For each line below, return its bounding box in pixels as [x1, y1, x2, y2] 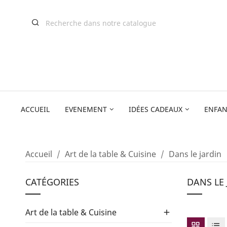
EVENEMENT [65, 104, 107, 114]
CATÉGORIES [25, 175, 79, 188]
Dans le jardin [169, 148, 221, 160]
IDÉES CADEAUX [129, 104, 182, 114]
